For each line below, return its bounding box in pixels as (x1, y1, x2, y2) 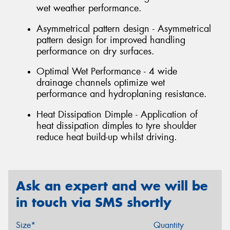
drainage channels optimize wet (36, 76, 165, 89)
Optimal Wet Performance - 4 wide (36, 65, 177, 78)
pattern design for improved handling (36, 33, 185, 46)
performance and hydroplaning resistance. (36, 88, 207, 101)
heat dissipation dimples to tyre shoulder (36, 119, 197, 132)
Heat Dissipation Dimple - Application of (36, 108, 198, 121)
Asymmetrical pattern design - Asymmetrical (36, 22, 211, 35)
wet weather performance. (36, 2, 142, 14)
